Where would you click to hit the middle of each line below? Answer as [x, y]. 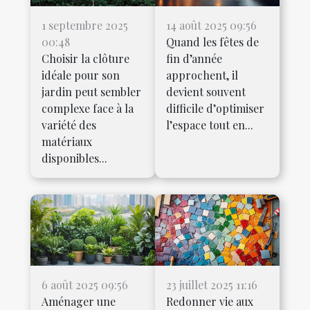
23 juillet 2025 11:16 [212, 285]
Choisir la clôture [85, 59]
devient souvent [206, 92]
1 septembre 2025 [85, 26]
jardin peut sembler [91, 92]
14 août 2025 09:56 [211, 26]
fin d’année [194, 59]
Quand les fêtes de [212, 42]
